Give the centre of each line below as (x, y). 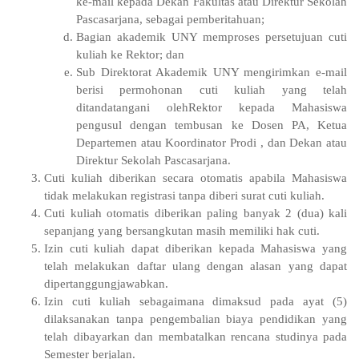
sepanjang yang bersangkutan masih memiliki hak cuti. (182, 230)
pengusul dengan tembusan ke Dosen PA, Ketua (212, 125)
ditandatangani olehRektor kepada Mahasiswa (212, 107)
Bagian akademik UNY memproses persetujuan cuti (212, 36)
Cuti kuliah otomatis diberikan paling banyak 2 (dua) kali (196, 213)
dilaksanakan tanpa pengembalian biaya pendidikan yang (196, 319)
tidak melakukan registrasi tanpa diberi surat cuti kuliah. (184, 195)
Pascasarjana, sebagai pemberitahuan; (170, 19)
